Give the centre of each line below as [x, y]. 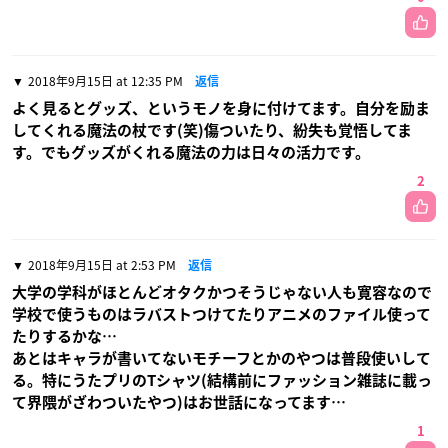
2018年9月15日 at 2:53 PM [102, 265]
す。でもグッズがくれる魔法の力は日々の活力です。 [191, 153]
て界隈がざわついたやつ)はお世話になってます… [179, 403]
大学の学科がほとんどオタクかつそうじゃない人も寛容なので [222, 293]
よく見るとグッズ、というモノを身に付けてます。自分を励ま [221, 109]
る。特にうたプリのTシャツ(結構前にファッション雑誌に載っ [222, 381]
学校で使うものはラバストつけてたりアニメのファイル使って [221, 315]
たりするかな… [64, 337]
